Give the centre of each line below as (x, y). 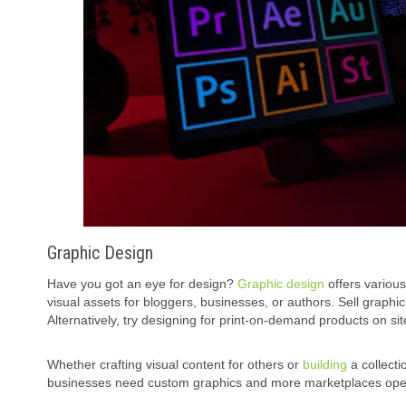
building (325, 365)
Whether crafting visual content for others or (175, 365)
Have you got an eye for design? (142, 284)
